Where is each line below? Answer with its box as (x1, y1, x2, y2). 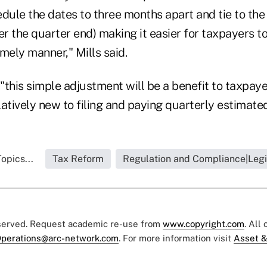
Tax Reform (52, 153, 104, 164)
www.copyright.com (163, 218, 244, 229)
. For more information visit (119, 232, 234, 243)
